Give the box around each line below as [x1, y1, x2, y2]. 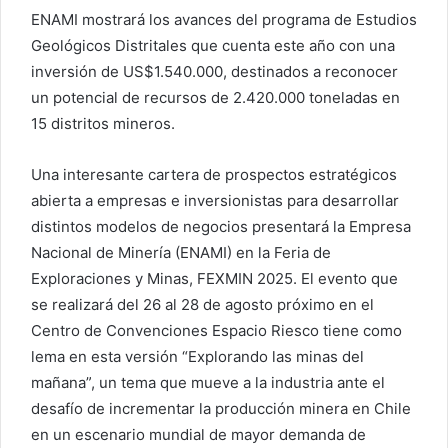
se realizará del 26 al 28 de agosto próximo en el [31, 294, 374, 314]
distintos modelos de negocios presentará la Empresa [31, 216, 411, 236]
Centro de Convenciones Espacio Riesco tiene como [31, 320, 402, 340]
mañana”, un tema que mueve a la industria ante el [31, 372, 385, 392]
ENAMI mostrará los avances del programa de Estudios [31, 9, 417, 29]
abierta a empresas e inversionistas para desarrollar [31, 190, 399, 210]
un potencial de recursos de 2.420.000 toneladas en [31, 87, 400, 107]
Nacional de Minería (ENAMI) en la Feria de [31, 242, 331, 262]
